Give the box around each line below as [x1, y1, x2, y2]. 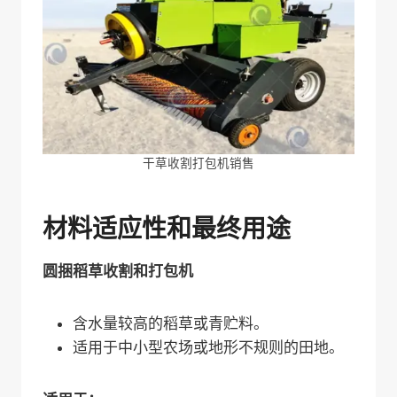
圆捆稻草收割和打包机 [43, 262, 193, 281]
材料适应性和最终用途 [43, 214, 291, 245]
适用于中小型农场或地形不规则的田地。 [73, 339, 344, 357]
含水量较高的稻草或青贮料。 [73, 315, 269, 333]
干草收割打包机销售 [143, 156, 254, 171]
